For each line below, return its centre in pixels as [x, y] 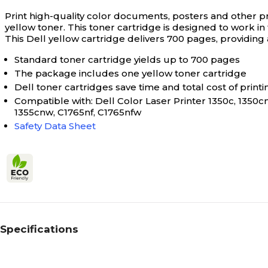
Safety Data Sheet [55, 126]
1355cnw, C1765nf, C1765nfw [78, 112]
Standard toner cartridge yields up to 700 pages [127, 60]
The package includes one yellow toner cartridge [130, 74]
